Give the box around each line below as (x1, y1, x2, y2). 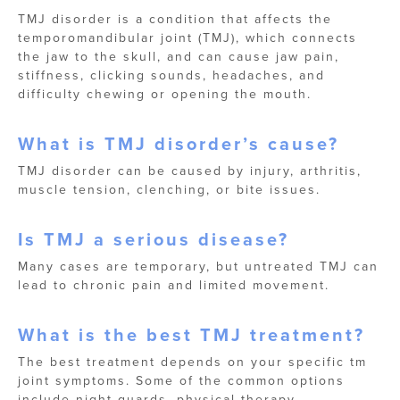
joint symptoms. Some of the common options (18, 371, 345, 390)
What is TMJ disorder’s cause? (18, 130, 339, 158)
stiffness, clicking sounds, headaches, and (18, 66, 325, 85)
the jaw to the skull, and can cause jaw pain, (18, 47, 339, 66)
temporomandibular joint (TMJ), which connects (18, 29, 357, 47)
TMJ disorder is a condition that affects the (18, 10, 332, 29)
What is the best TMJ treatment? (18, 321, 365, 349)
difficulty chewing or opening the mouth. (18, 85, 312, 104)
